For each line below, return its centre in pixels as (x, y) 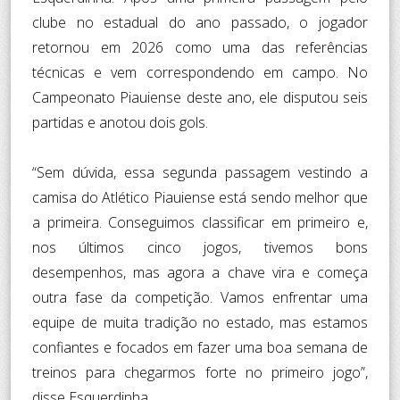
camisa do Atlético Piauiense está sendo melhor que (200, 197)
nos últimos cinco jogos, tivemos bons (200, 247)
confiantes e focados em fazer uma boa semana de (200, 347)
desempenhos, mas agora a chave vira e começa (200, 272)
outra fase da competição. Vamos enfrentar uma (200, 297)
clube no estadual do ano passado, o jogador (200, 22)
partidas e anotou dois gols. (120, 122)
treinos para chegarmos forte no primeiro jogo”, (200, 372)
